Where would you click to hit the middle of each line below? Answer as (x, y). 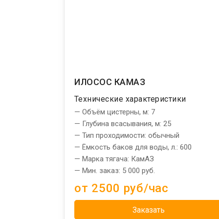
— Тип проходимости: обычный (127, 135)
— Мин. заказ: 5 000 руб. (115, 170)
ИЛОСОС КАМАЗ (110, 82)
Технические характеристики (130, 99)
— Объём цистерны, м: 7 (115, 112)
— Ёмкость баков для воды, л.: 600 (133, 147)
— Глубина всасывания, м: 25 (123, 123)
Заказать (149, 210)
